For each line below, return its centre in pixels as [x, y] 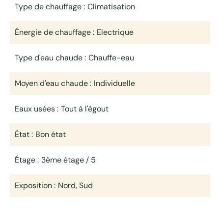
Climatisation [111, 7]
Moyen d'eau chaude [52, 83]
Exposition [34, 185]
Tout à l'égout [85, 109]
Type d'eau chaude [50, 58]
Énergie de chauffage [54, 32]
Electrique [115, 32]
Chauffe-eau [111, 58]
